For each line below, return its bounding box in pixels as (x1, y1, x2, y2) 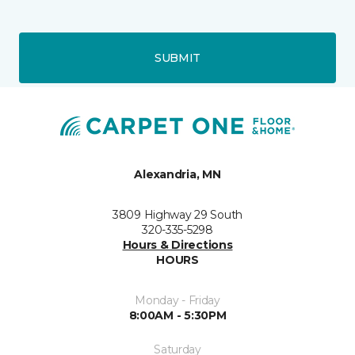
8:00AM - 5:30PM (128, 307, 227, 323)
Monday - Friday (135, 292, 220, 307)
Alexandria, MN (134, 166, 221, 181)
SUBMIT (154, 50, 201, 65)
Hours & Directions (122, 237, 233, 252)
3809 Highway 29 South (112, 207, 243, 222)
